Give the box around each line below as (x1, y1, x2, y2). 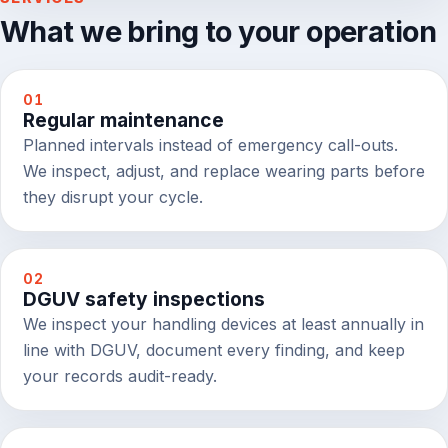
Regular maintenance (22, 107, 224, 132)
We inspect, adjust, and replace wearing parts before (22, 160, 425, 181)
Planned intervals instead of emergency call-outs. (22, 134, 398, 155)
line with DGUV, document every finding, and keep (22, 339, 405, 360)
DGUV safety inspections (22, 286, 265, 311)
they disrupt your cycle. (22, 186, 203, 207)
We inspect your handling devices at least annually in (22, 313, 424, 334)
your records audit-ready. (22, 365, 217, 386)
